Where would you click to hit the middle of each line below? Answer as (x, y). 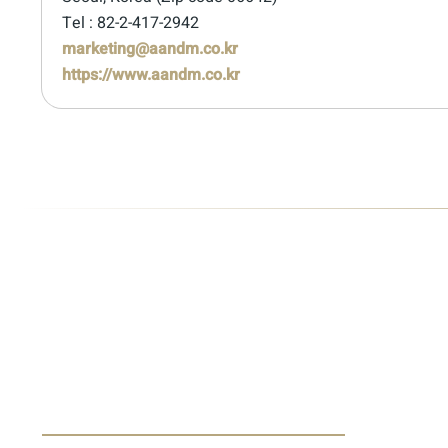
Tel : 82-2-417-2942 (130, 23)
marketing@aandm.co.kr (150, 49)
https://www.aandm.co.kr (151, 75)
